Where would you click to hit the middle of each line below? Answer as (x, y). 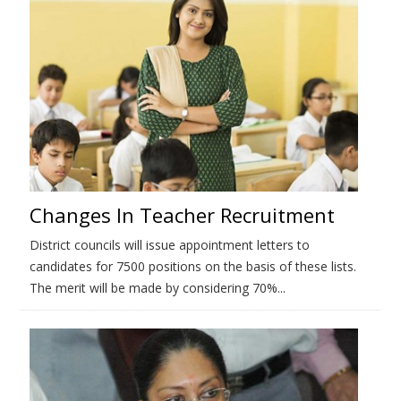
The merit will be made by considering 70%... (158, 287)
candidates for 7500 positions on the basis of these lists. (193, 266)
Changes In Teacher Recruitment (182, 214)
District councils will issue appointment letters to (170, 244)
